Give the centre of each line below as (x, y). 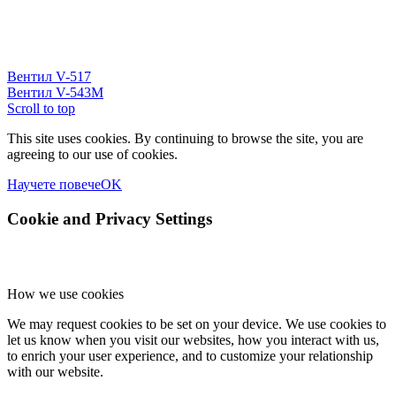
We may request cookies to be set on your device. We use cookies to (197, 324)
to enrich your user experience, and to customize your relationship (190, 355)
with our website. (55, 371)
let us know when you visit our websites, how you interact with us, (193, 339)
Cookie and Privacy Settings (110, 218)
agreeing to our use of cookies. (92, 155)
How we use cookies (65, 293)
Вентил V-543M (55, 93)
